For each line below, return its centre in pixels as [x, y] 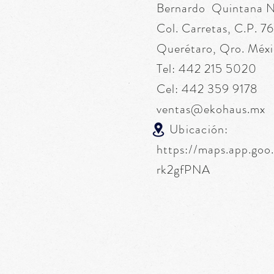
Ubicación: [194, 129]
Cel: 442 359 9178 [207, 89]
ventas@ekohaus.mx [211, 109]
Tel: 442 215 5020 [207, 69]
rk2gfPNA [183, 170]
